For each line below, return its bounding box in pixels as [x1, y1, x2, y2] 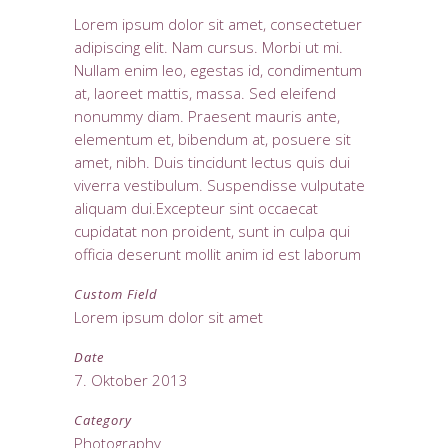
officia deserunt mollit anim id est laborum [74, 244, 361, 264]
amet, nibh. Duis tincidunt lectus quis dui [74, 152, 350, 172]
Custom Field [74, 285, 158, 303]
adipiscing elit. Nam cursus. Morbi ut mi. [74, 37, 343, 57]
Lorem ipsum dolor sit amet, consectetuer [74, 14, 362, 34]
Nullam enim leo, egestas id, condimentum [74, 60, 362, 80]
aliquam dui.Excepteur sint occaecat [74, 198, 318, 218]
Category [74, 411, 132, 429]
